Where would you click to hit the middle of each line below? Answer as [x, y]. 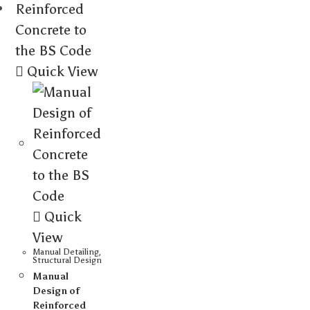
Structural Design [67, 260]
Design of [56, 291]
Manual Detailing [66, 252]
